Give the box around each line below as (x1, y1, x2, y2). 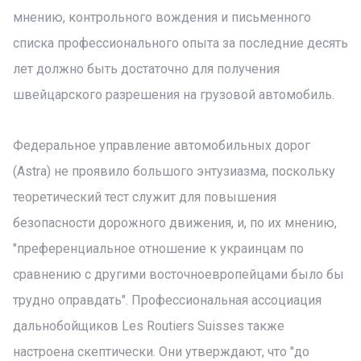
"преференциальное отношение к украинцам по (13, 241, 304, 256)
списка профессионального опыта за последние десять (13, 35, 348, 51)
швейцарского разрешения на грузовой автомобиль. (13, 87, 334, 102)
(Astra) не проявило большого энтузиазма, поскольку (13, 164, 335, 179)
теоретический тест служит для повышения (13, 189, 276, 205)
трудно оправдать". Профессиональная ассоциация (13, 293, 322, 308)
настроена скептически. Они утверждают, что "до (13, 344, 309, 359)
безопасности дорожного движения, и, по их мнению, (13, 215, 337, 230)
